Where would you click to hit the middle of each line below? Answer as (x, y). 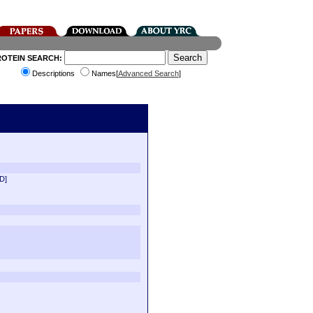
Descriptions (54, 73)
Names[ (104, 73)
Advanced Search (148, 73)
